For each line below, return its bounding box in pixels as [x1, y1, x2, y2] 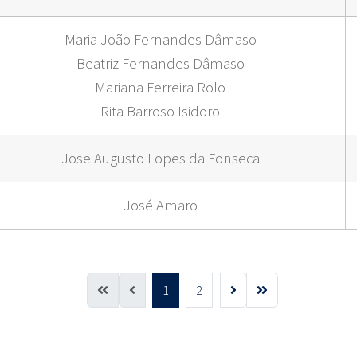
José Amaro [123, 196, 198, 215]
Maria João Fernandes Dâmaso [64, 30, 257, 49]
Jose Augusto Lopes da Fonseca [61, 149, 260, 168]
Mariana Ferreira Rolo [95, 78, 226, 97]
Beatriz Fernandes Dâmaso [76, 54, 245, 73]
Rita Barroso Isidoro [100, 102, 220, 121]
